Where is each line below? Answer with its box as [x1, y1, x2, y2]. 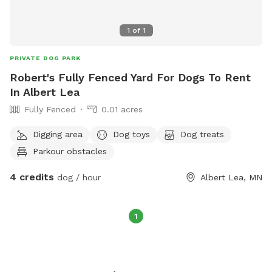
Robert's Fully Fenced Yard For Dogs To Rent [10, 71, 251, 84]
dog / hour [54, 172, 101, 183]
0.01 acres [101, 104, 143, 115]
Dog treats [180, 129, 224, 139]
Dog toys [113, 129, 150, 139]
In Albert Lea [10, 86, 80, 99]
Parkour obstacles [33, 146, 107, 156]
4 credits [10, 171, 54, 183]
